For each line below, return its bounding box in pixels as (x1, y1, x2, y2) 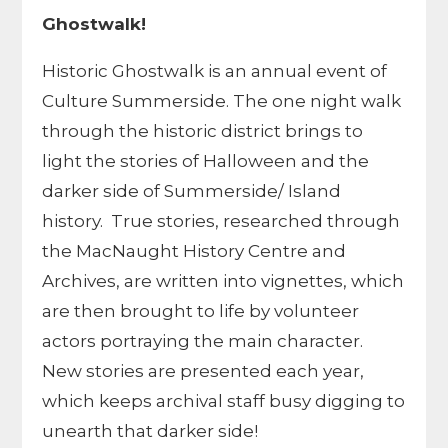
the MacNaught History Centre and (42, 241, 347, 261)
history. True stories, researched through (42, 211, 401, 231)
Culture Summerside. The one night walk (42, 91, 402, 111)
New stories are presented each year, (42, 361, 365, 381)
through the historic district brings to (42, 121, 364, 141)
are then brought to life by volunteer (42, 301, 360, 321)
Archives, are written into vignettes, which (42, 271, 405, 291)
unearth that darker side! (42, 421, 259, 441)
